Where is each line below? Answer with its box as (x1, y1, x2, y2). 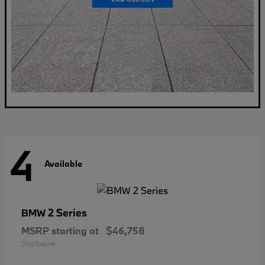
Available (44, 158, 82, 170)
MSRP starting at (21, 224, 99, 237)
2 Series (48, 205, 87, 219)
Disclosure (21, 238, 56, 248)
